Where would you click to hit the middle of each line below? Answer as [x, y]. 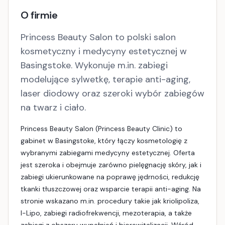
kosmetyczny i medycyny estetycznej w [104, 51]
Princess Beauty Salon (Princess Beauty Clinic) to [101, 129]
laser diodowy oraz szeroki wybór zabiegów [113, 93]
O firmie [39, 15]
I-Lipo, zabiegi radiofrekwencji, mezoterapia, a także [106, 213]
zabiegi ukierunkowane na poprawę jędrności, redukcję [110, 177]
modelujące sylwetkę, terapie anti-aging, [105, 79]
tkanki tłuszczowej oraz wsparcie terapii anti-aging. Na [111, 189]
